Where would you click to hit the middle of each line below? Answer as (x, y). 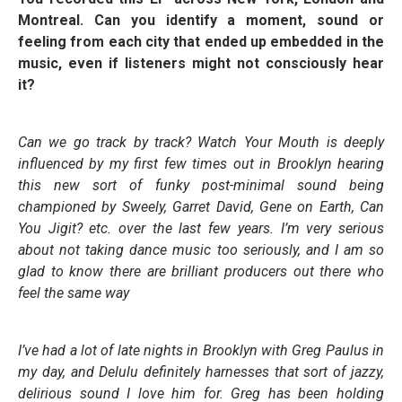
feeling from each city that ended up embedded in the (201, 41)
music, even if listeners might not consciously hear (201, 63)
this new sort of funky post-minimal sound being (201, 185)
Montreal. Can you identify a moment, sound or (201, 20)
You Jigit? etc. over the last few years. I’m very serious (201, 228)
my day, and (59, 371)
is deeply (352, 142)
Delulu (119, 371)
